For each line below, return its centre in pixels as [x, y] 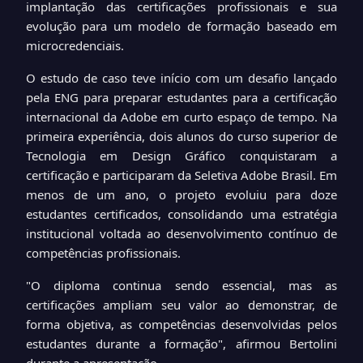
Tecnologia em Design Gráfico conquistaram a [181, 156]
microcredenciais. [75, 45]
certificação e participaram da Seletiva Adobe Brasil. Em [181, 175]
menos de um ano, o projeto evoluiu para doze [181, 194]
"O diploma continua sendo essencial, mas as [181, 285]
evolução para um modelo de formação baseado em [181, 26]
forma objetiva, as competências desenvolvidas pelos [181, 324]
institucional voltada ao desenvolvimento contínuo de [181, 233]
